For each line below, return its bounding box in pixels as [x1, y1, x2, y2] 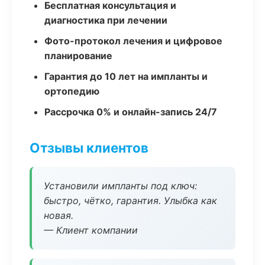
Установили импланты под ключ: [44, 180, 197, 192]
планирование [44, 50, 112, 62]
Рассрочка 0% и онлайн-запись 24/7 [44, 106, 217, 118]
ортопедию [44, 85, 99, 97]
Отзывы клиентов [30, 140, 148, 156]
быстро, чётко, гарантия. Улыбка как [44, 195, 217, 206]
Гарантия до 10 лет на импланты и [44, 70, 208, 82]
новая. [44, 209, 73, 221]
